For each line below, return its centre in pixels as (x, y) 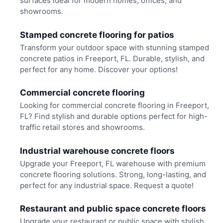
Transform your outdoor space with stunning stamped (114, 47)
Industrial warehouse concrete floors (97, 151)
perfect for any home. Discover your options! (99, 69)
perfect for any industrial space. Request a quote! (107, 185)
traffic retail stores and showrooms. (82, 127)
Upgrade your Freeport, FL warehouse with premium (112, 163)
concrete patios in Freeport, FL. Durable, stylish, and (112, 58)
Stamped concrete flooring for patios (97, 35)
